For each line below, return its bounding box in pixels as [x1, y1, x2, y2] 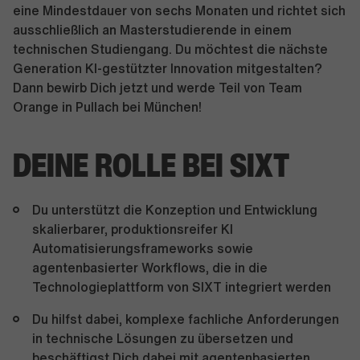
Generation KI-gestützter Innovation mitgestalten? [13, 62, 322, 75]
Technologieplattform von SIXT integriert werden [32, 280, 331, 293]
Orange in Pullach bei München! [13, 100, 202, 113]
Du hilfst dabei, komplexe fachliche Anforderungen [32, 313, 339, 325]
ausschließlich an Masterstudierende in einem [13, 23, 292, 36]
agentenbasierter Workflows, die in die [32, 261, 268, 274]
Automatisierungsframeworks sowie [32, 242, 253, 255]
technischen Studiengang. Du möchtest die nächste [13, 43, 328, 55]
